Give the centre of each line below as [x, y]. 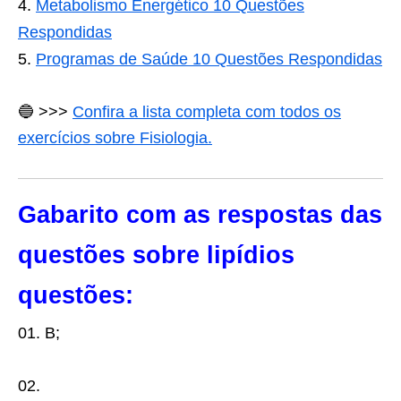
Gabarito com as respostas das [200, 215]
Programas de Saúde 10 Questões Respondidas [209, 59]
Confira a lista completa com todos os [207, 112]
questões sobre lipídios [156, 255]
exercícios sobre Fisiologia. [115, 138]
